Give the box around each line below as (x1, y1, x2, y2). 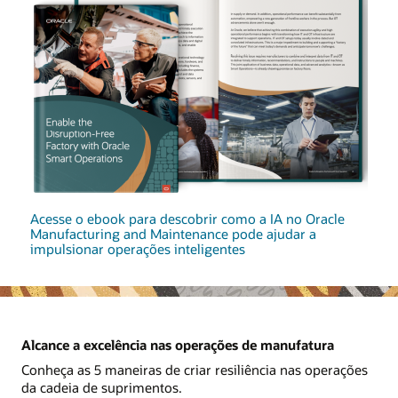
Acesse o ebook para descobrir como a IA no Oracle (30, 210, 345, 228)
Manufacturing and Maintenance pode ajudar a (30, 225, 316, 243)
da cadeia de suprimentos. (21, 378, 182, 396)
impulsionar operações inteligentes (30, 240, 245, 259)
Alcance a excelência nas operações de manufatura (21, 336, 334, 354)
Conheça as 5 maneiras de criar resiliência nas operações (21, 360, 368, 378)
